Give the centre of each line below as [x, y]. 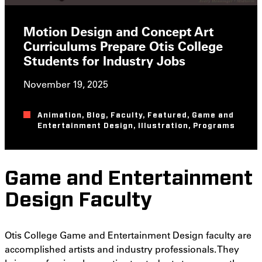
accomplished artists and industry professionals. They [122, 249]
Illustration [163, 126]
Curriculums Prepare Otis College [123, 46]
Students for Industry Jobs [104, 61]
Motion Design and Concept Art [119, 32]
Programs [214, 126]
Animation [60, 116]
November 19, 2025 [66, 84]
